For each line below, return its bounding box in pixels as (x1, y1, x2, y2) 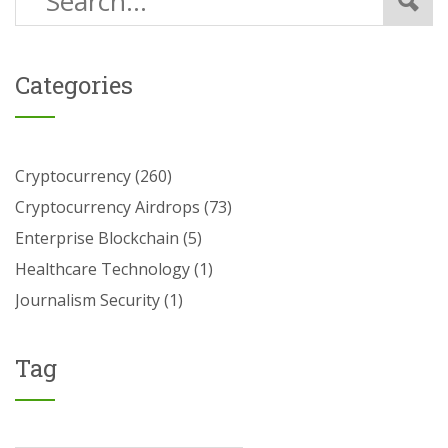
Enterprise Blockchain (15, 226, 183, 249)
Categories (15, 68, 133, 101)
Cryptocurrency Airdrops (15, 195, 204, 218)
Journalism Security (15, 288, 164, 311)
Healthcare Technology (15, 257, 194, 280)
